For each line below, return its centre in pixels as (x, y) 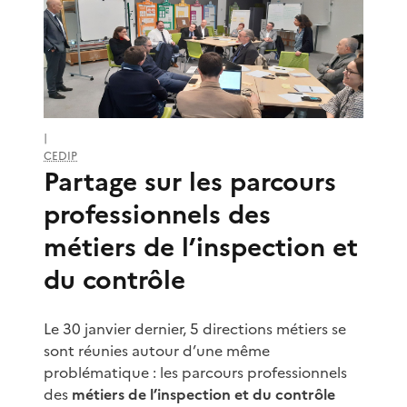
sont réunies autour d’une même (157, 350)
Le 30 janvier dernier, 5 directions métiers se (195, 328)
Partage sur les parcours (190, 181)
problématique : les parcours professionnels (195, 372)
